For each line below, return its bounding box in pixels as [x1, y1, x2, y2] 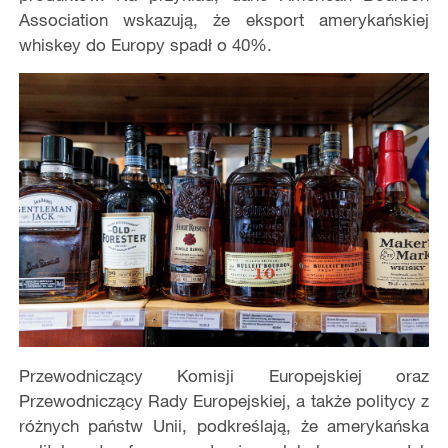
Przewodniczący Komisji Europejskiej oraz [18, 364, 430, 386]
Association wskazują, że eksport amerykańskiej [18, 9, 430, 31]
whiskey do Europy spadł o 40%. [18, 34, 272, 56]
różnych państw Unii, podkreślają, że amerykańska [18, 414, 430, 436]
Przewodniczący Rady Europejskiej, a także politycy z [18, 389, 430, 411]
